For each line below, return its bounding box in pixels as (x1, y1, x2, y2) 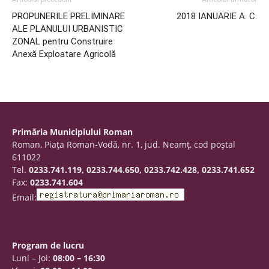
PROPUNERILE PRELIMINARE (12, 11, 125, 22)
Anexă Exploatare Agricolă (12, 49, 116, 59)
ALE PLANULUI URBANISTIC (12, 23, 123, 34)
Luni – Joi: (12, 252, 53, 264)
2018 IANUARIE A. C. (177, 11, 257, 22)
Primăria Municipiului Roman (12, 126, 133, 138)
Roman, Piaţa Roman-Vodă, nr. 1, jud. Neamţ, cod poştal (12, 139, 235, 150)
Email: (12, 192, 37, 203)
